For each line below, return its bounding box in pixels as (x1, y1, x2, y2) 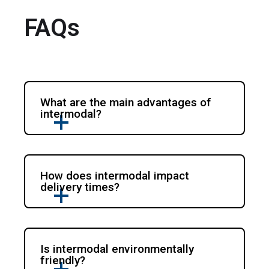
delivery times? (40, 180, 120, 195)
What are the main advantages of (40, 95, 212, 110)
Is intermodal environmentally (40, 242, 195, 256)
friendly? (40, 253, 86, 268)
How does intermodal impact (40, 169, 190, 183)
